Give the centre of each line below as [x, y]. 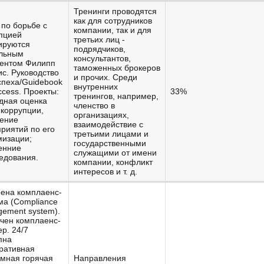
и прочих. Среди [105, 77]
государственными [110, 143]
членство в [94, 105]
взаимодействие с [108, 124]
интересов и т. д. [105, 171]
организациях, [101, 115]
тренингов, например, [116, 96]
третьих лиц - [99, 39]
